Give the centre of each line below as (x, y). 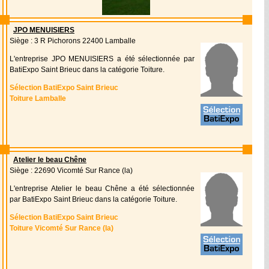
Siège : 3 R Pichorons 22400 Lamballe (73, 41)
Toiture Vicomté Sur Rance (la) (62, 228)
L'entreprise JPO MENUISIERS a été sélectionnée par (102, 59)
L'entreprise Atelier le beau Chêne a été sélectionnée (102, 189)
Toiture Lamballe (38, 98)
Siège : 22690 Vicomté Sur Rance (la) (71, 171)
